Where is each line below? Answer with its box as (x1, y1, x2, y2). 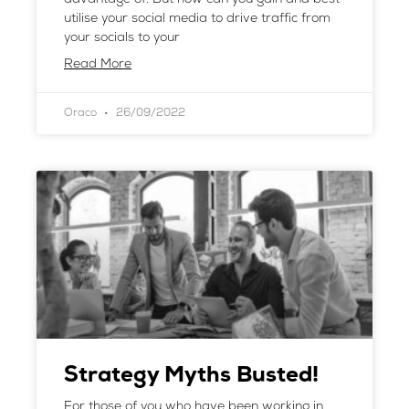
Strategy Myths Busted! (64, 365, 319, 387)
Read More (64, 58, 131, 71)
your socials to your (64, 31, 180, 45)
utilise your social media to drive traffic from (64, 12, 330, 26)
